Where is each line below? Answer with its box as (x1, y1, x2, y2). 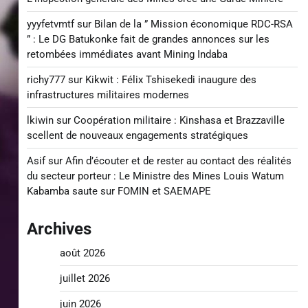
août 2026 (59, 247, 105, 259)
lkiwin (26, 114, 54, 126)
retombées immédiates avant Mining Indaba (26, 48, 228, 60)
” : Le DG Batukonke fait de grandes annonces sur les (26, 33, 269, 45)
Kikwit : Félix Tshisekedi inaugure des (85, 74, 256, 86)
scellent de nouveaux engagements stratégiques (26, 129, 248, 142)
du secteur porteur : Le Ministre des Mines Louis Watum (26, 170, 284, 182)
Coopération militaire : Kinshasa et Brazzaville (73, 114, 285, 126)
